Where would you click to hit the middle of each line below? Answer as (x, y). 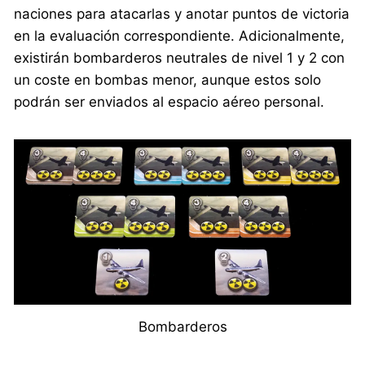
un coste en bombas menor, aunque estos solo (168, 80)
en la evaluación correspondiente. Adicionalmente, (180, 36)
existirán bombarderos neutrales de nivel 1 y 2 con (180, 58)
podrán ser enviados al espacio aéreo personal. (169, 102)
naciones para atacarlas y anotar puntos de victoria (182, 14)
